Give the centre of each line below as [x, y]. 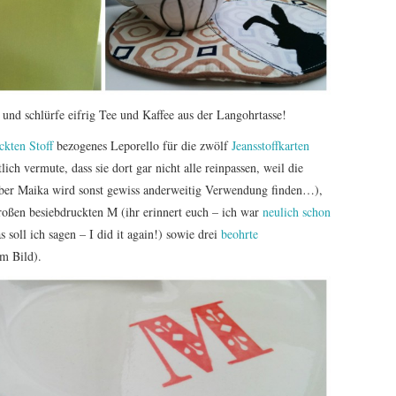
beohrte [240, 234]
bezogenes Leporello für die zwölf [142, 146]
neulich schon [297, 212]
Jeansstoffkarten [270, 146]
